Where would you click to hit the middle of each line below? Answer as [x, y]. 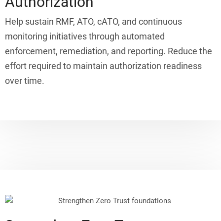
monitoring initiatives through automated [85, 37]
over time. [25, 81]
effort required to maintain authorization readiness [103, 66]
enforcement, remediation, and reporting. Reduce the [109, 51]
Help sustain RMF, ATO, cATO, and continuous [93, 22]
